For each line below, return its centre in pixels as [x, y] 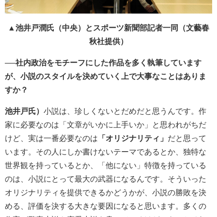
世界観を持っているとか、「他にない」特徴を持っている [106, 165]
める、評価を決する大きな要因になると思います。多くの [106, 206]
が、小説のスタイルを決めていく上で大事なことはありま [106, 76]
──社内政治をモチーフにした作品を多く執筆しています [103, 62]
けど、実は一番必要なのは [51, 138]
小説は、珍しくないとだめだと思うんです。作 [125, 111]
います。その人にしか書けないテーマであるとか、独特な [106, 152]
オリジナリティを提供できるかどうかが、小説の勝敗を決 [106, 192]
